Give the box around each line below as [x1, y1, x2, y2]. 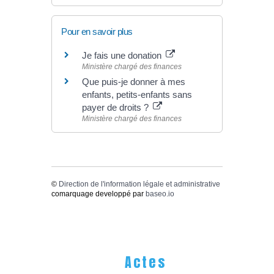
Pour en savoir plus [61, 26, 133, 37]
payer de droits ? [82, 102, 151, 113]
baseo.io [146, 189, 174, 198]
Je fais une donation [82, 50, 164, 61]
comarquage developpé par [51, 189, 146, 198]
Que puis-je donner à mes [82, 76, 185, 87]
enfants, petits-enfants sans [82, 89, 192, 100]
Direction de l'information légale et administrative [59, 179, 220, 188]
